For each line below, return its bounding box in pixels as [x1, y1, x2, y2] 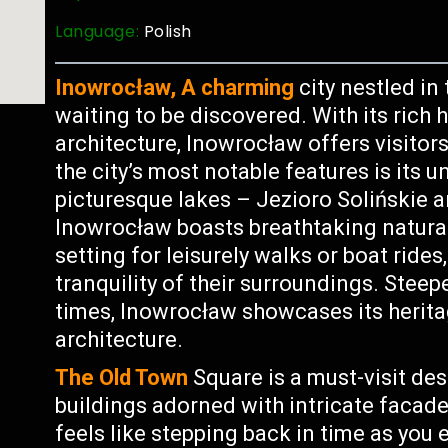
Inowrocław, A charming [55, 75, 295, 100]
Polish [143, 20, 193, 43]
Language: [55, 20, 144, 43]
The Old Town [55, 365, 189, 390]
